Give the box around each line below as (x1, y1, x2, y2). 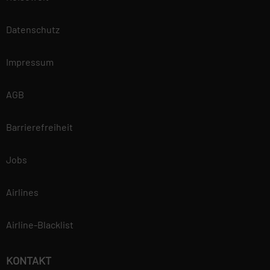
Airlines (6, 186, 39, 198)
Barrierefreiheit (6, 121, 73, 133)
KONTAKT (6, 254, 51, 267)
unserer (71, 3, 101, 14)
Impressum (6, 56, 54, 67)
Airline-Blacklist (6, 219, 74, 230)
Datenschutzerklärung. (71, 17, 157, 28)
